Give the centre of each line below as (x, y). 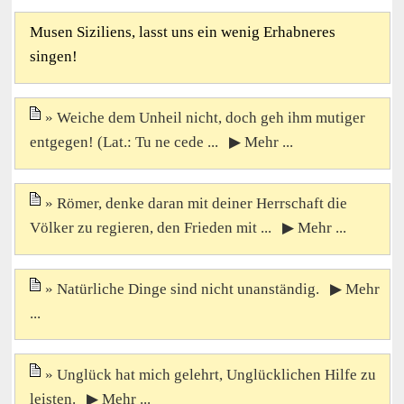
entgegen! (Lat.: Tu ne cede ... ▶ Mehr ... (161, 142)
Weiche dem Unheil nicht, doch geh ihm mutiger (211, 118)
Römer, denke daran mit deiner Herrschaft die (202, 204)
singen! (53, 57)
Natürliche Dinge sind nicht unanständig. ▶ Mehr (218, 289)
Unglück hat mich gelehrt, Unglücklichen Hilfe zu (216, 374)
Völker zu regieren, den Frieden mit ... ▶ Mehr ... (188, 228)
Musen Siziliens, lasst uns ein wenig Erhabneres (182, 32)
